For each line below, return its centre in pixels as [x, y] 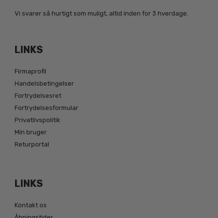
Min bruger [31, 132]
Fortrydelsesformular [46, 108]
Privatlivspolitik [37, 120]
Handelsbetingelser [44, 83]
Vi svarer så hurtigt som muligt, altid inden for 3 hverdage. [101, 13]
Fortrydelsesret [38, 95]
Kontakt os [31, 205]
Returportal [32, 144]
